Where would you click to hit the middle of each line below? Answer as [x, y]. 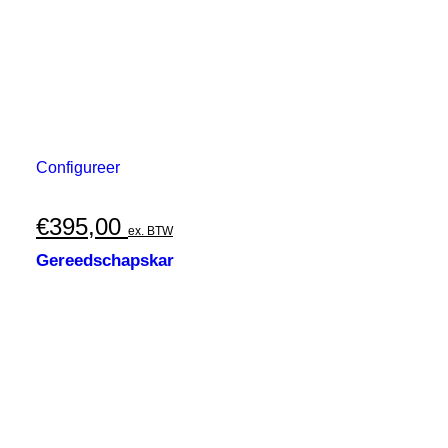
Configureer [78, 167]
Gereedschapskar [105, 260]
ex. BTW [150, 231]
